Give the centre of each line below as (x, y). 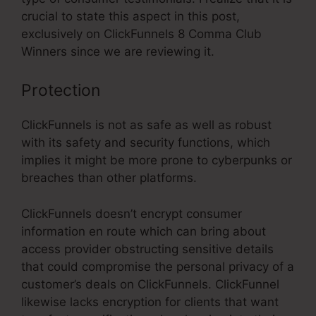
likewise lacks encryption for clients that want (150, 302)
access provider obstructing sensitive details (147, 249)
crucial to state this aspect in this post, (130, 16)
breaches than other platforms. (109, 178)
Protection (61, 91)
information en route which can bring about (144, 231)
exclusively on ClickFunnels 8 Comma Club (141, 34)
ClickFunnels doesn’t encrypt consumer (132, 213)
